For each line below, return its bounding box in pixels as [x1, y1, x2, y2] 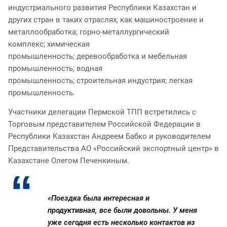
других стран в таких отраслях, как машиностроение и [8, 15, 204, 25]
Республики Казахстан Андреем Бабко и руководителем [8, 132, 211, 141]
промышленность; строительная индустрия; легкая [8, 76, 193, 86]
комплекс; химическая [8, 40, 90, 49]
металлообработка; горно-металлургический [8, 27, 169, 37]
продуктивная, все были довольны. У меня [48, 206, 197, 215]
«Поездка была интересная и [48, 194, 149, 203]
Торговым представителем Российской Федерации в [8, 120, 201, 129]
